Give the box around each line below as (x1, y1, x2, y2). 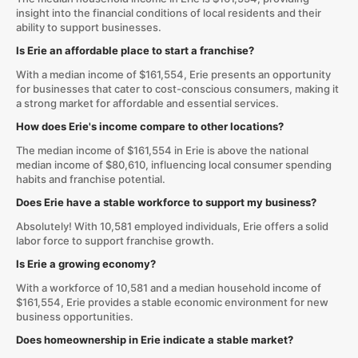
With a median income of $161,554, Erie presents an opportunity (15, 68, 331, 81)
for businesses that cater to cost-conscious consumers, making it (15, 82, 339, 95)
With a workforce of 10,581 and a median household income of (15, 281, 321, 294)
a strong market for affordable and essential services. (15, 97, 279, 109)
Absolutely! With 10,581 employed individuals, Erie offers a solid (15, 220, 328, 233)
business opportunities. (15, 310, 133, 323)
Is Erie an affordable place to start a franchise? (15, 44, 254, 57)
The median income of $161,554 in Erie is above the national (15, 144, 308, 157)
